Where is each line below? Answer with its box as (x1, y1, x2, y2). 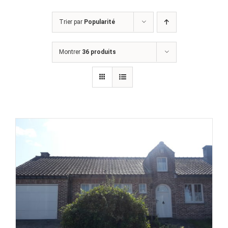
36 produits (81, 48, 116, 56)
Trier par (59, 18, 84, 26)
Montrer (59, 48, 82, 56)
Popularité (83, 18, 115, 26)
